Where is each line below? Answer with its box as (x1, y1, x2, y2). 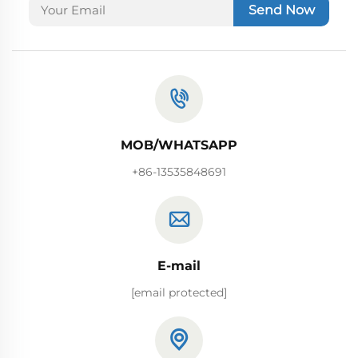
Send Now (248, 2, 315, 18)
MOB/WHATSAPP (121, 137, 237, 153)
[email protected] (131, 284, 227, 300)
